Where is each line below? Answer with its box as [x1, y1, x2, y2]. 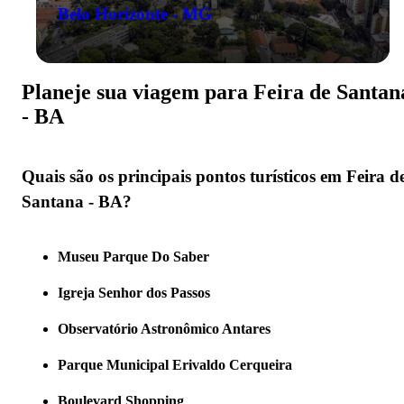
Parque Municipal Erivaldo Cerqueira [58, 356, 292, 372]
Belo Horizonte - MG [58, 4, 212, 23]
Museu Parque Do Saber [58, 248, 209, 264]
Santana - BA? [22, 192, 132, 212]
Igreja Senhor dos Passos [58, 284, 210, 300]
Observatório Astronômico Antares [58, 320, 271, 336]
